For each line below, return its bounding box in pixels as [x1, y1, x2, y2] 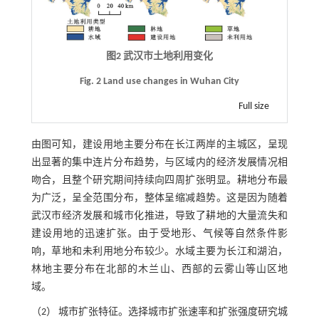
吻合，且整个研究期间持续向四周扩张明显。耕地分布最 [31, 174, 288, 186]
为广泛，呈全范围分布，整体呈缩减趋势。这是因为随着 [31, 192, 288, 204]
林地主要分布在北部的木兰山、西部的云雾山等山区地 [31, 263, 288, 275]
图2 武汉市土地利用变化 [105, 51, 213, 62]
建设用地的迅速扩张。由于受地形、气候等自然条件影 [31, 228, 288, 239]
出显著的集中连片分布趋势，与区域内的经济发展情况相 [31, 157, 288, 168]
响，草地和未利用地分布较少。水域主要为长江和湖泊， [31, 246, 288, 257]
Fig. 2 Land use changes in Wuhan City [79, 75, 239, 87]
